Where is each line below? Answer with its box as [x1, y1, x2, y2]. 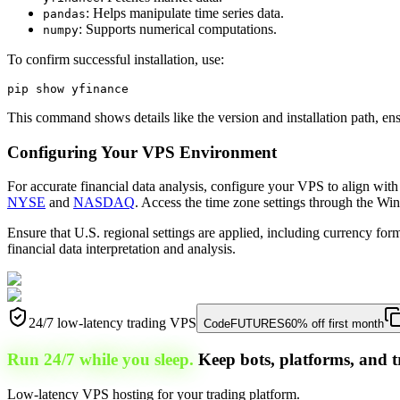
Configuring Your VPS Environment [7, 142, 277, 162]
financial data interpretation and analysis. [7, 241, 236, 257]
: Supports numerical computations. [79, 21, 277, 37]
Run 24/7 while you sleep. [7, 350, 194, 370]
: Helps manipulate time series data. [86, 4, 284, 21]
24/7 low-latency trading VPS [29, 315, 196, 331]
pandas [43, 6, 86, 21]
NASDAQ [73, 195, 135, 211]
